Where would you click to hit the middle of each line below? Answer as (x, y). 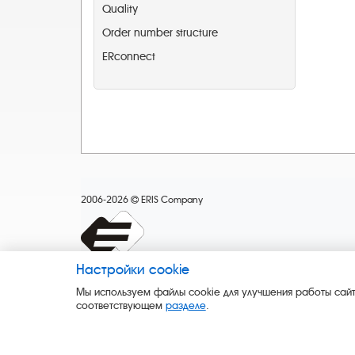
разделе (185, 305)
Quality (120, 9)
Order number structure (160, 33)
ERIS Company (171, 200)
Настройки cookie (132, 270)
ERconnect (129, 57)
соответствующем (120, 305)
